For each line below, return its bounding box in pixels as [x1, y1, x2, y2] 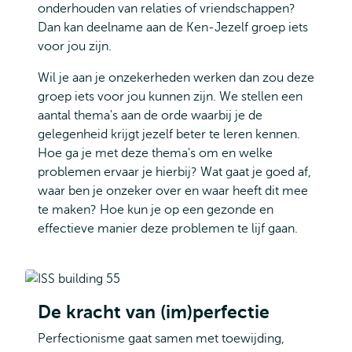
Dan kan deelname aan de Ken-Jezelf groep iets [38, 20, 308, 35]
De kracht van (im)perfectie [38, 301, 269, 322]
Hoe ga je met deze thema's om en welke [38, 145, 273, 160]
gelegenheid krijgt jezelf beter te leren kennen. [38, 126, 300, 141]
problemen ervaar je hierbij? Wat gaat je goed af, [38, 164, 311, 179]
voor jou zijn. [38, 38, 112, 53]
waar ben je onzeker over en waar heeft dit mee [38, 183, 308, 198]
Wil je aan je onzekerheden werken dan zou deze [38, 70, 314, 85]
